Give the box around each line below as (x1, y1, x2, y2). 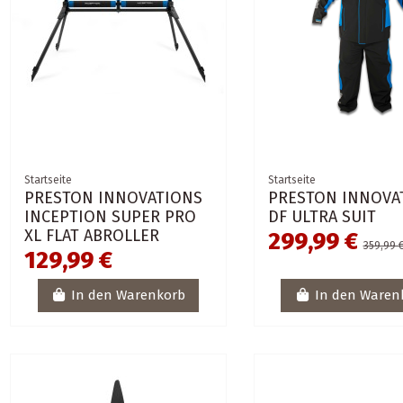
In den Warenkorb (71, 287, 186, 304)
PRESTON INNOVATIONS (24, 187, 203, 208)
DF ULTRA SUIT (267, 206, 376, 227)
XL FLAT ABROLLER (24, 225, 160, 246)
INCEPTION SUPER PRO (24, 206, 197, 227)
